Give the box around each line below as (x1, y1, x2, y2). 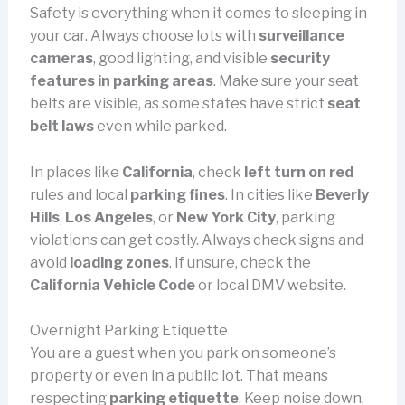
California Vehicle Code (29, 276, 195, 294)
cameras (29, 50, 93, 68)
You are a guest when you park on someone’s (29, 344, 336, 363)
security (269, 50, 330, 68)
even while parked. (93, 118, 227, 136)
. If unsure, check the (168, 253, 311, 271)
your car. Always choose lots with (29, 27, 259, 45)
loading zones (69, 253, 169, 271)
